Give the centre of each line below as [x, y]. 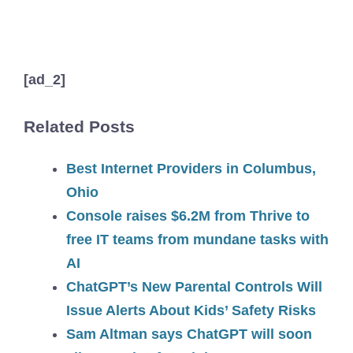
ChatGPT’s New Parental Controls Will [194, 286]
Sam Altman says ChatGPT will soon [189, 334]
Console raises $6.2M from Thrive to [188, 216]
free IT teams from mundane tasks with [197, 239]
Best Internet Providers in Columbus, [191, 168]
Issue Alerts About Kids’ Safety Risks [191, 310]
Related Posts [79, 126]
